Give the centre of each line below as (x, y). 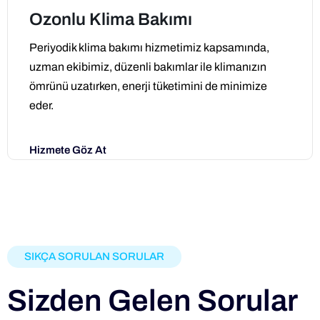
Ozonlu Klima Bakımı (111, 20)
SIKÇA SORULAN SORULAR (94, 256)
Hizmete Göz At (68, 150)
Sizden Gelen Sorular (152, 300)
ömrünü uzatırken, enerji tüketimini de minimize (148, 86)
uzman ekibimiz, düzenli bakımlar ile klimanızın (148, 67)
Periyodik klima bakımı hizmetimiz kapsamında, (149, 48)
